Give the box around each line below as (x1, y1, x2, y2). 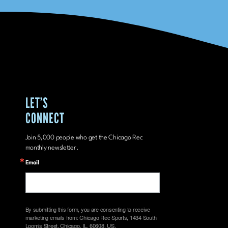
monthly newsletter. (25, 144, 78, 151)
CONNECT (25, 109, 65, 127)
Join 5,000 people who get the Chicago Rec (25, 134, 143, 141)
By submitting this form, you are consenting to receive (25, 205, 150, 213)
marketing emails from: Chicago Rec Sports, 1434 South (25, 213, 157, 221)
